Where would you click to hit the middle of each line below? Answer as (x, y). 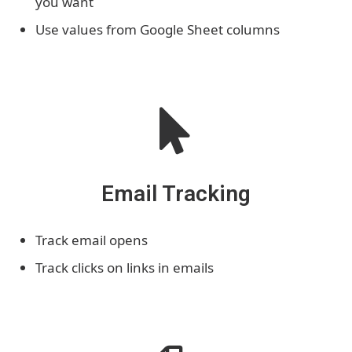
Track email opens (92, 240)
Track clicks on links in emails (125, 267)
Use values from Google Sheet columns (158, 29)
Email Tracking (176, 193)
